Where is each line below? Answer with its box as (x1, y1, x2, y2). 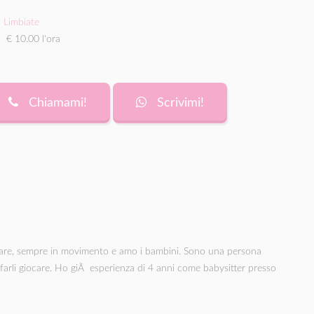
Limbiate (4, 18, 39, 27)
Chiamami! (25, 97, 87, 109)
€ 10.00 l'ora (4, 34, 60, 44)
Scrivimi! (153, 97, 204, 109)
